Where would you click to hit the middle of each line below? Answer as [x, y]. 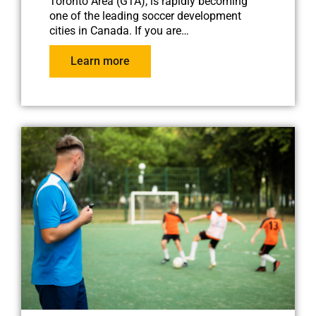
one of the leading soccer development [145, 16]
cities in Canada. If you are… [119, 30]
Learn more [100, 61]
